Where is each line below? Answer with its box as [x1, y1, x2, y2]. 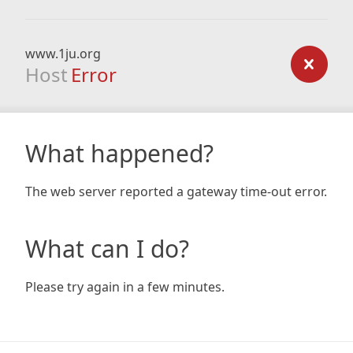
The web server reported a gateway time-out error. [25, 183, 327, 200]
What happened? [25, 137, 214, 169]
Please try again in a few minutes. [25, 278, 225, 295]
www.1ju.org [25, 45, 101, 62]
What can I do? [25, 232, 189, 265]
